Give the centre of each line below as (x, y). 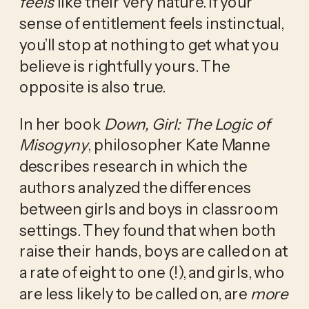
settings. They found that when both (148, 230)
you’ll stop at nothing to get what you (149, 44)
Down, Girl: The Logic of (187, 124)
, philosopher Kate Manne (179, 144)
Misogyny (53, 144)
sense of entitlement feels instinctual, (151, 23)
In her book (62, 124)
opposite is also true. (92, 87)
